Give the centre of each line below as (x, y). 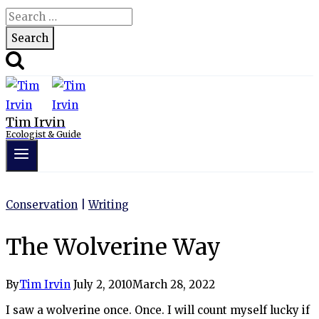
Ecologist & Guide (43, 134)
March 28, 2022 (174, 285)
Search (23, 16)
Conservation (42, 205)
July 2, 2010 (103, 285)
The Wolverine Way (113, 247)
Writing (109, 205)
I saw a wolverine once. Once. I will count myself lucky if (158, 310)
